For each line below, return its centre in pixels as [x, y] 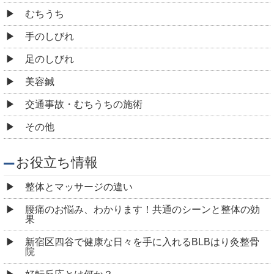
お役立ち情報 [57, 163]
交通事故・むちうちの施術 [84, 105]
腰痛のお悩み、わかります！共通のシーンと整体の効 [143, 210]
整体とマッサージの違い [79, 187]
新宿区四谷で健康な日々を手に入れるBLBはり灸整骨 [142, 242]
